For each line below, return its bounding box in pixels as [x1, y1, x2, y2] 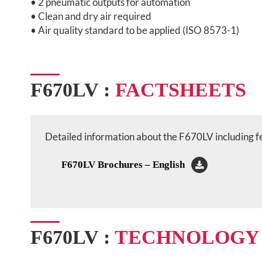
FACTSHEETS [115, 78, 246, 101]
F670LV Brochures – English [61, 158, 185, 170]
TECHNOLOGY [115, 226, 260, 248]
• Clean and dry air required [30, 9, 151, 22]
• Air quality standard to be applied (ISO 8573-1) [30, 23, 239, 36]
